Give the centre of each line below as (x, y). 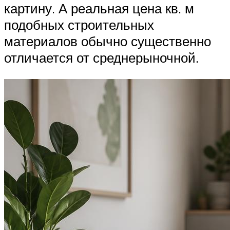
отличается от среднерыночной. (101, 58)
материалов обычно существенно (108, 41)
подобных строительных (79, 25)
